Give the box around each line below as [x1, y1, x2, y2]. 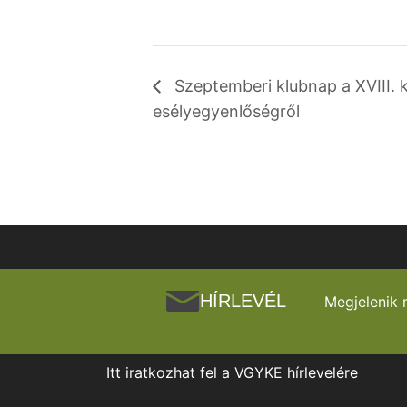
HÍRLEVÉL [200, 291, 286, 312]
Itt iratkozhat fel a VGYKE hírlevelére [106, 363, 358, 382]
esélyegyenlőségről [153, 102, 300, 122]
